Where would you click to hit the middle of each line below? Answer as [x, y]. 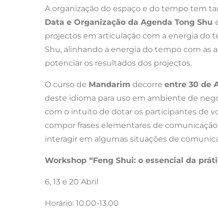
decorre [147, 84]
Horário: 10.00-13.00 [82, 203]
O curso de [67, 84]
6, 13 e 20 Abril [72, 182]
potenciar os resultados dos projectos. [118, 63]
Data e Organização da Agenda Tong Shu [130, 22]
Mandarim [109, 84]
